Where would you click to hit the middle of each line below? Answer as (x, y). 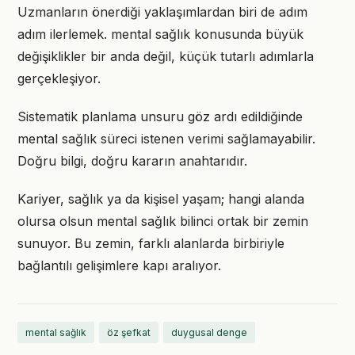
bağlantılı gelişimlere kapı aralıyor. (119, 265)
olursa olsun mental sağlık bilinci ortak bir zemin (163, 221)
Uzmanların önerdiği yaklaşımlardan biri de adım (162, 12)
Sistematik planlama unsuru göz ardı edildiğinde (160, 116)
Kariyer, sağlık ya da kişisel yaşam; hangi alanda (161, 199)
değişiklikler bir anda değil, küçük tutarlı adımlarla (166, 56)
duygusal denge (209, 332)
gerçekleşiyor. (59, 78)
